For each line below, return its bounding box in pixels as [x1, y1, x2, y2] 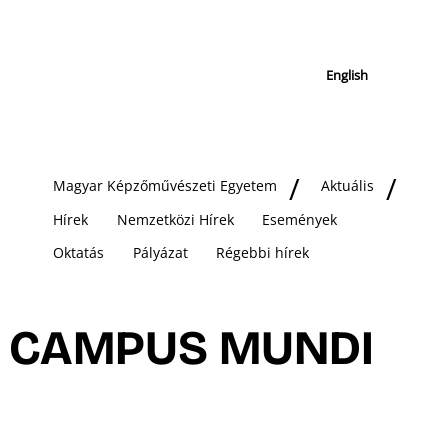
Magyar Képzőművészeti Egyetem [52, 176, 277, 196]
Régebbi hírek [216, 243, 310, 263]
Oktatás [52, 243, 104, 263]
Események [262, 209, 338, 229]
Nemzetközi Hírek [116, 209, 234, 229]
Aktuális [321, 176, 375, 196]
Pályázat [132, 243, 188, 263]
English [326, 66, 368, 84]
